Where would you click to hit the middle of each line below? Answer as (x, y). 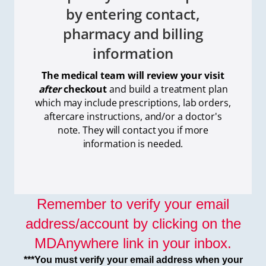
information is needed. (133, 143)
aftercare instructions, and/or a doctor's (133, 116)
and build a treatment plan (167, 89)
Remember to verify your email (133, 204)
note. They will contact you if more (133, 130)
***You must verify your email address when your (133, 259)
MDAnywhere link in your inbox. (133, 243)
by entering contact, (133, 14)
